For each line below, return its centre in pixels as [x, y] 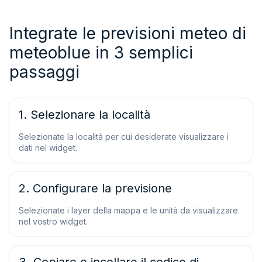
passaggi [44, 72]
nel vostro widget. [53, 221]
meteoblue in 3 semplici [101, 53]
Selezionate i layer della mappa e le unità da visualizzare [128, 210]
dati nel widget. [48, 148]
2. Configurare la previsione [95, 188]
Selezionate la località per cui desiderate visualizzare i [124, 137]
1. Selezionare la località [85, 115]
